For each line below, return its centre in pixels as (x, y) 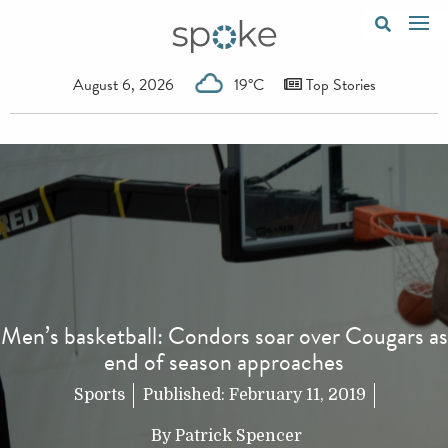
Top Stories (338, 84)
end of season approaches (224, 362)
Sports (99, 395)
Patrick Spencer (238, 436)
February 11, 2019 (297, 395)
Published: (185, 395)
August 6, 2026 (123, 84)
